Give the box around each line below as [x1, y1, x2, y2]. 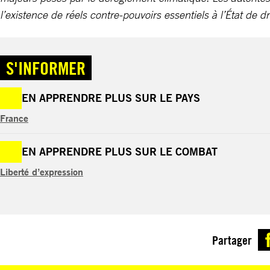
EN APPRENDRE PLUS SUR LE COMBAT [22, 145, 218, 159]
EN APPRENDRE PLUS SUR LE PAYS [22, 91, 200, 105]
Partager [212, 232, 252, 248]
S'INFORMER [6, 57, 86, 79]
